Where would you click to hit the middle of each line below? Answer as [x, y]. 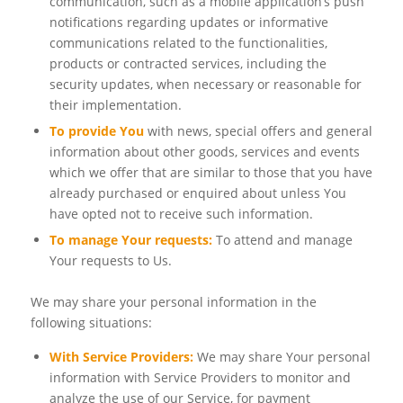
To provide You [96, 130]
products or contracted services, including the [188, 63]
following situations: [91, 322]
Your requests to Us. [110, 260]
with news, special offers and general [258, 130]
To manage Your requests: [130, 239]
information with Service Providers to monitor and [200, 377]
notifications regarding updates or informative [188, 22]
